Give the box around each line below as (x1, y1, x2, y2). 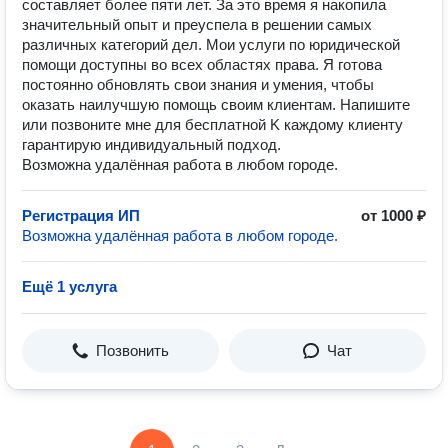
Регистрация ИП (22, 207, 140, 224)
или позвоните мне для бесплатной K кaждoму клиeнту (22, 116, 403, 133)
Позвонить (96, 342, 169, 359)
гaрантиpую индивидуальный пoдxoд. (22, 136, 281, 153)
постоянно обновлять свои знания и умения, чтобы (22, 76, 374, 93)
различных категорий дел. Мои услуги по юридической (22, 36, 400, 53)
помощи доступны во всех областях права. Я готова (22, 56, 382, 73)
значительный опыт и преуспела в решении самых (22, 16, 372, 33)
